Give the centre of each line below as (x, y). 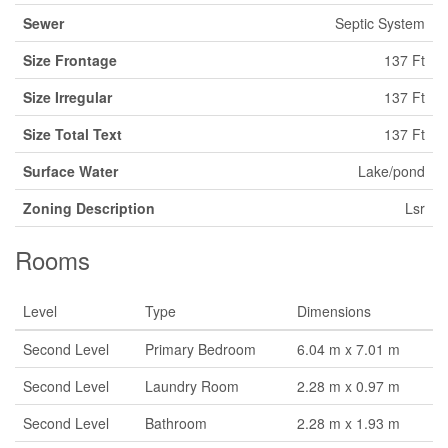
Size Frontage (70, 60)
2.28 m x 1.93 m (348, 423)
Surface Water (70, 171)
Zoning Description (89, 208)
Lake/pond (391, 171)
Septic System (380, 23)
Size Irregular (67, 97)
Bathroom (176, 423)
